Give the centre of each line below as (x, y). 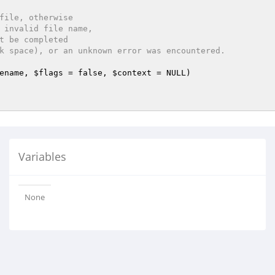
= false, (88, 73)
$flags (48, 73)
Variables (42, 157)
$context (132, 73)
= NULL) (171, 73)
